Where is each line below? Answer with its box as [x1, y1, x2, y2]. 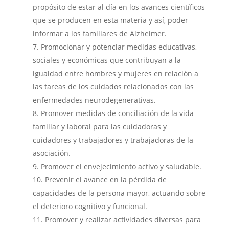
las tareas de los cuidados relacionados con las [32, 82, 194, 91]
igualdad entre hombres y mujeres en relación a [32, 68, 198, 78]
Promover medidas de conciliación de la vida [40, 108, 194, 118]
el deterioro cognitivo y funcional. [32, 201, 147, 211]
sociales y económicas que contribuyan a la [32, 55, 181, 65]
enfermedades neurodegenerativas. [32, 95, 156, 105]
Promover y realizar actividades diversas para [44, 215, 201, 224]
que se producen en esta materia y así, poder [32, 15, 188, 25]
